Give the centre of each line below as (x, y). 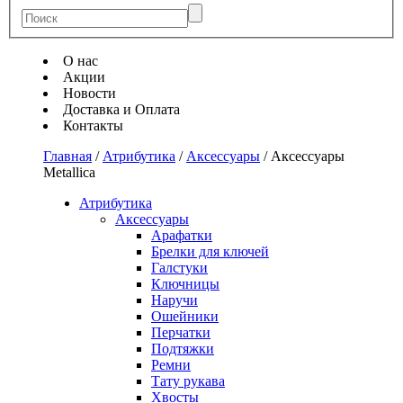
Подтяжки (183, 348)
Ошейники (185, 316)
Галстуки (179, 267)
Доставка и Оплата (121, 109)
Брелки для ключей (210, 251)
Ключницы (185, 283)
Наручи (175, 300)
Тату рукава (188, 381)
